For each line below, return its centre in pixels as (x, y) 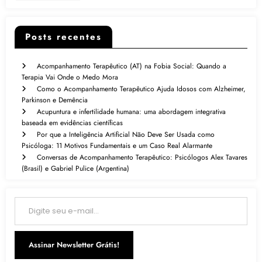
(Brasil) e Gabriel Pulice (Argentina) (75, 168)
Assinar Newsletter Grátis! (74, 244)
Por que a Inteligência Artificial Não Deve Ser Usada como (126, 134)
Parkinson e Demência (55, 100)
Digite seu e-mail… (23, 196)
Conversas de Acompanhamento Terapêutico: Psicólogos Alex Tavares (142, 157)
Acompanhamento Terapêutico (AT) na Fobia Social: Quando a (132, 66)
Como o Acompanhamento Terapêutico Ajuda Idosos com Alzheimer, (141, 89)
